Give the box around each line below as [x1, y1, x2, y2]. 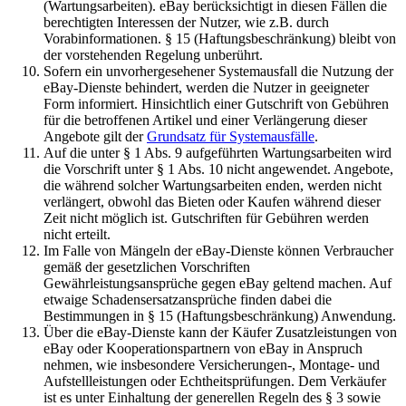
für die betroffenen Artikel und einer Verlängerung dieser [43, 111, 367, 128]
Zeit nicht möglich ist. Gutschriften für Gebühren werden [43, 209, 369, 226]
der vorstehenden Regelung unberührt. [43, 46, 263, 63]
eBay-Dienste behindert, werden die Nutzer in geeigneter [43, 79, 369, 95]
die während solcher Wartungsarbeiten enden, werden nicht [43, 177, 382, 193]
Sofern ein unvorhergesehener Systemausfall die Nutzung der [43, 63, 393, 79]
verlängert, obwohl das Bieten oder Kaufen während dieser [43, 193, 381, 209]
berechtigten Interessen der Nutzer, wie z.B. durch [43, 14, 329, 30]
